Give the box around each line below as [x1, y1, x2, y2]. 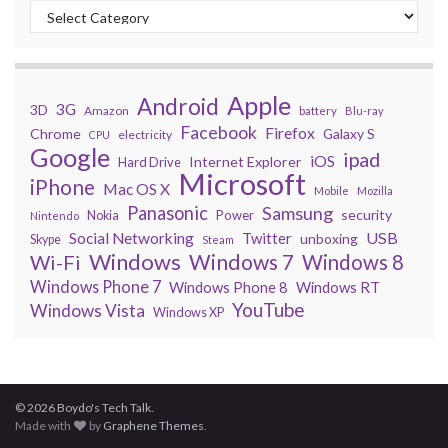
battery [299, 104, 337, 118]
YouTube [232, 298, 305, 322]
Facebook [180, 122, 257, 144]
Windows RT [296, 278, 380, 297]
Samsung [262, 202, 333, 225]
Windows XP [153, 305, 224, 321]
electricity [118, 127, 172, 143]
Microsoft [178, 166, 306, 202]
